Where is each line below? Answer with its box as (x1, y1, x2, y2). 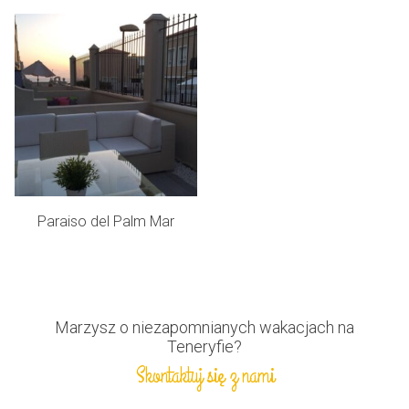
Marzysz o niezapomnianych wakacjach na (55, 317, 354, 337)
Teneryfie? (167, 336, 242, 356)
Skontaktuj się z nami (135, 360, 274, 391)
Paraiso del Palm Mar (37, 212, 174, 230)
